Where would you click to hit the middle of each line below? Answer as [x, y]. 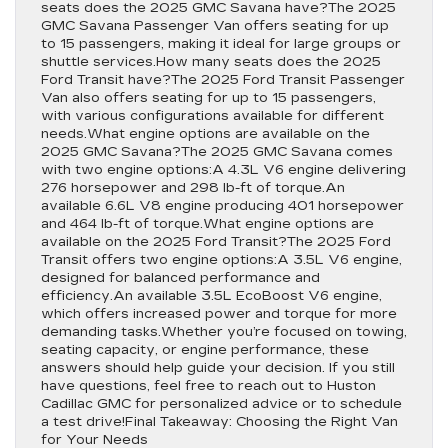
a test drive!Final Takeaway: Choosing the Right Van [219, 422]
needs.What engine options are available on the [205, 134]
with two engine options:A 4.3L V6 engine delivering [223, 170]
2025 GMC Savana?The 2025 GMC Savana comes [217, 152]
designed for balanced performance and [180, 278]
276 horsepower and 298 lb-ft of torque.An [193, 188]
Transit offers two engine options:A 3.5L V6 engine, [221, 260]
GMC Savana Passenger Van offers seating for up [215, 26]
